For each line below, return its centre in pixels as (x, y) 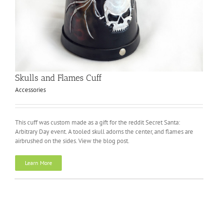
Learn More (38, 163)
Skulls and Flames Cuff (58, 78)
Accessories (30, 90)
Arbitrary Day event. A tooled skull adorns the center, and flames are (104, 131)
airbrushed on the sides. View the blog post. (72, 141)
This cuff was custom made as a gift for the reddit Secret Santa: (98, 122)
